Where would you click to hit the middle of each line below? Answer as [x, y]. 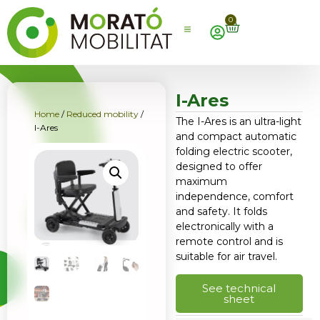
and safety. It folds [221, 211]
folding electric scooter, [234, 151]
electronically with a [224, 226]
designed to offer [219, 166]
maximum [201, 181]
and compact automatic [236, 136]
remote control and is [229, 241]
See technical [239, 289]
